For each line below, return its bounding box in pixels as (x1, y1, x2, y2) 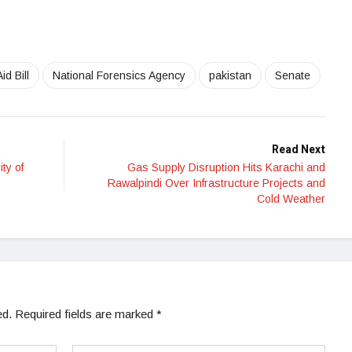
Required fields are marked (15, 307, 156, 321)
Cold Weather (257, 192, 325, 206)
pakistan (209, 69, 251, 82)
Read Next (272, 141, 325, 159)
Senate (275, 69, 310, 82)
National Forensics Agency (53, 69, 185, 82)
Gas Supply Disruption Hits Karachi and (127, 161, 325, 174)
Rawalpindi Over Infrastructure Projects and (108, 177, 325, 190)
